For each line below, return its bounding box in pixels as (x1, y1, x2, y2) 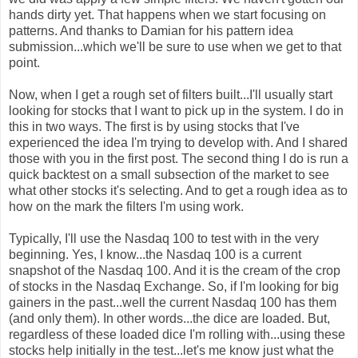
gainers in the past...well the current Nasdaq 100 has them (9, 295, 336, 309)
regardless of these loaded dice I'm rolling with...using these (9, 327, 345, 341)
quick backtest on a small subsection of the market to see (9, 167, 329, 181)
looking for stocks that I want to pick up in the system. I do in (9, 103, 344, 117)
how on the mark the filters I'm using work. (9, 199, 244, 213)
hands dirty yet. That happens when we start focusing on (9, 7, 326, 22)
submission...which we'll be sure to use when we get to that (9, 39, 341, 54)
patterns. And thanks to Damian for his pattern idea (9, 23, 293, 38)
